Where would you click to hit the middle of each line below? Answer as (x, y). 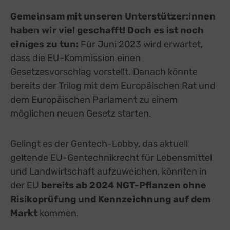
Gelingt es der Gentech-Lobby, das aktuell (99, 143)
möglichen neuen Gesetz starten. (81, 113)
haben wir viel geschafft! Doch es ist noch (107, 30)
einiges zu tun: (45, 44)
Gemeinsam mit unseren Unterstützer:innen (113, 16)
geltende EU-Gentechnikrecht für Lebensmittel (111, 157)
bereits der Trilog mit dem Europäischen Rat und (113, 85)
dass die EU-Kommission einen (75, 58)
